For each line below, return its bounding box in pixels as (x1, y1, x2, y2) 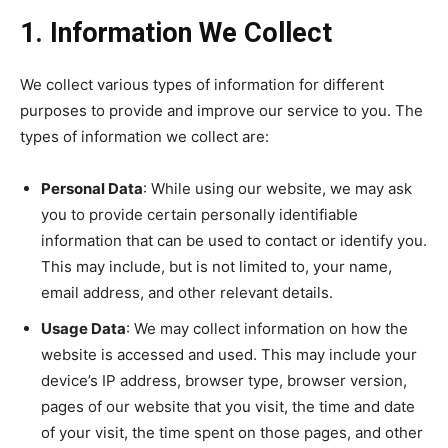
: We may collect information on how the (126, 319, 408, 339)
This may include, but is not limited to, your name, (41, 257, 392, 277)
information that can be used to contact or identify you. (41, 231, 427, 251)
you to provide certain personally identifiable (41, 205, 358, 225)
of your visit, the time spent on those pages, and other (41, 423, 423, 443)
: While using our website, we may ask (143, 179, 412, 199)
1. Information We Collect (20, 17, 332, 50)
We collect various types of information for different (20, 75, 384, 95)
